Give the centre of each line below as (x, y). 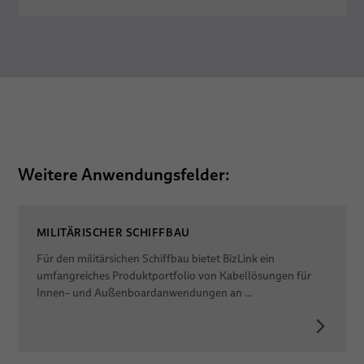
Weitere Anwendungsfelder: (123, 175)
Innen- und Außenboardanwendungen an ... (144, 292)
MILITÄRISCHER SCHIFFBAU (113, 232)
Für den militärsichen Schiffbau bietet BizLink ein (155, 258)
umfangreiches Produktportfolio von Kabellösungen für (173, 275)
